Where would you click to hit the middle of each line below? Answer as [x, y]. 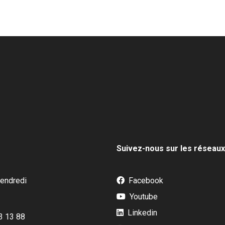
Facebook [145, 181]
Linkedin [141, 213]
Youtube [143, 197]
